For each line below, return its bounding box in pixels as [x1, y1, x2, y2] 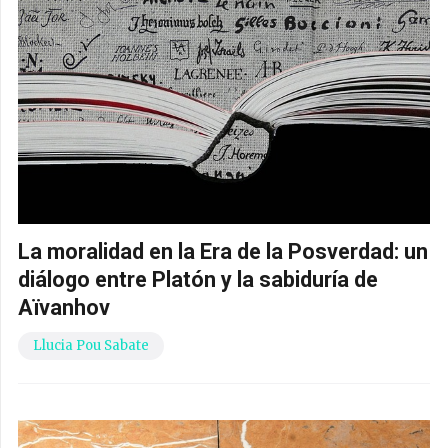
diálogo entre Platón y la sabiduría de [18, 266, 378, 292]
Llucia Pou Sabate [33, 336, 149, 354]
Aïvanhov [18, 294, 110, 320]
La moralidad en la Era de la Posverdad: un [18, 238, 428, 264]
